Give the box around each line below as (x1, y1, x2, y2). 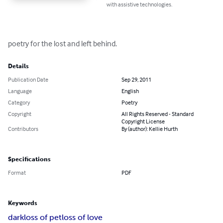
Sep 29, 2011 (121, 76, 151, 84)
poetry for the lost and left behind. (8, 38, 117, 49)
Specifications (8, 156, 51, 163)
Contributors (8, 125, 38, 133)
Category (8, 99, 30, 107)
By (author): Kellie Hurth (121, 125, 178, 133)
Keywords (8, 200, 37, 207)
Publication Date (8, 76, 48, 84)
